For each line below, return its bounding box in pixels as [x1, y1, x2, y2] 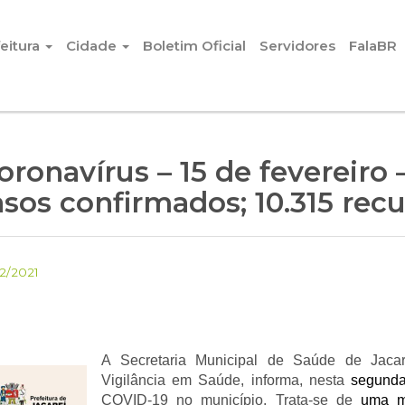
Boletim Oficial [143, 37, 246, 55]
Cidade [66, 37, 120, 55]
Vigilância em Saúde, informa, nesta [101, 372, 351, 388]
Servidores [259, 37, 335, 55]
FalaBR [349, 37, 397, 55]
